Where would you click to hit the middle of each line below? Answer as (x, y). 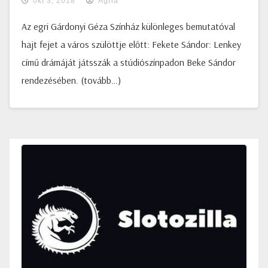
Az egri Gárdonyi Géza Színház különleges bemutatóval (128, 26)
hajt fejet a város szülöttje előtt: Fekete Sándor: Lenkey (131, 44)
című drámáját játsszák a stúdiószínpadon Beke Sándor (129, 62)
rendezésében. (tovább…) (71, 80)
